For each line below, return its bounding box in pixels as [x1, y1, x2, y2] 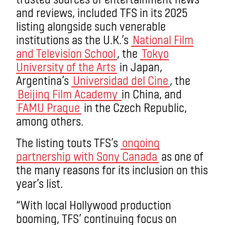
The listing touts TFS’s [16, 135, 121, 150]
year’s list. [16, 175, 63, 190]
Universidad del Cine [73, 72, 168, 87]
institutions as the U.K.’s [16, 32, 131, 47]
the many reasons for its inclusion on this [16, 162, 208, 177]
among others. [16, 113, 83, 128]
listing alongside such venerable [16, 18, 166, 33]
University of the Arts [16, 59, 116, 74]
